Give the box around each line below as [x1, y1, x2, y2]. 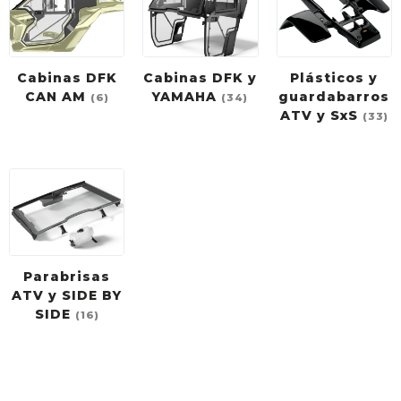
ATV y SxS [279, 107, 363, 124]
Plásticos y [290, 70, 379, 87]
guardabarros [278, 89, 390, 106]
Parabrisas [23, 268, 111, 285]
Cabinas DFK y [143, 70, 258, 87]
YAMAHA [152, 89, 222, 106]
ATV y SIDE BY [12, 286, 123, 303]
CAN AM [24, 89, 90, 106]
